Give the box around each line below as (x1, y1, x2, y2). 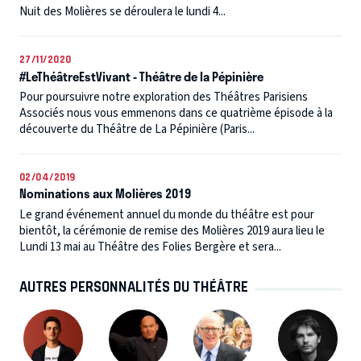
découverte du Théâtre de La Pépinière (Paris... (19, 121, 255, 139)
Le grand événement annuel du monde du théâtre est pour (19, 205, 314, 223)
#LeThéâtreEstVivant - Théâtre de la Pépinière (19, 66, 263, 86)
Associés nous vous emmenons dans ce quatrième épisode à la (19, 105, 333, 122)
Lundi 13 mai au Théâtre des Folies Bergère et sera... (19, 238, 281, 255)
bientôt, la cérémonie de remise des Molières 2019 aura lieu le (19, 222, 325, 239)
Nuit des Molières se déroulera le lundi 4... (19, 3, 226, 21)
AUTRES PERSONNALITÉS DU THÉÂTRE (19, 277, 248, 296)
